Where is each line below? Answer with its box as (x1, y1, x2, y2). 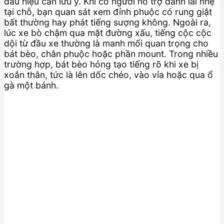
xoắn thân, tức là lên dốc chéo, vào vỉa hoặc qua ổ (4, 69, 213, 80)
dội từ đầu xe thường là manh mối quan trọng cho (4, 38, 208, 49)
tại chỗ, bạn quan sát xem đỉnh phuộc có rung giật (4, 6, 212, 17)
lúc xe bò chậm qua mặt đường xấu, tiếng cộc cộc (4, 27, 211, 38)
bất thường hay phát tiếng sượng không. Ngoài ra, (4, 17, 211, 28)
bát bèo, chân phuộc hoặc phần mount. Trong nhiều (4, 48, 218, 59)
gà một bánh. (4, 80, 58, 91)
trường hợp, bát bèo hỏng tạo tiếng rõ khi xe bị (4, 59, 198, 70)
